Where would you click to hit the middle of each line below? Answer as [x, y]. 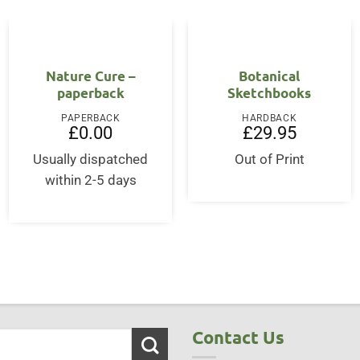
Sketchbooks [270, 92]
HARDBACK [270, 117]
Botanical [270, 76]
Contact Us [238, 337]
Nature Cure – [90, 76]
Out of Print [269, 159]
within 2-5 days [90, 180]
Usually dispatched [91, 159]
